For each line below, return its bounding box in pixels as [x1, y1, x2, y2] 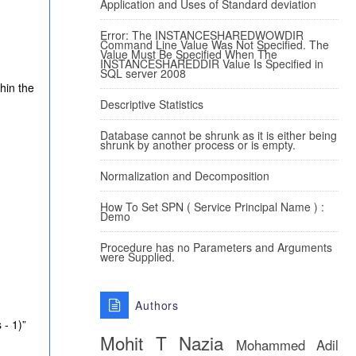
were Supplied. [100, 249, 175, 265]
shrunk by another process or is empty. [100, 137, 296, 153]
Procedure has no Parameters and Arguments [100, 239, 332, 255]
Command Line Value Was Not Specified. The [100, 37, 329, 52]
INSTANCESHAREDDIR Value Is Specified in [100, 56, 323, 72]
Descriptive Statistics [100, 96, 203, 112]
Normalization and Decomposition [100, 168, 269, 184]
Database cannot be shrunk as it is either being [100, 127, 337, 143]
